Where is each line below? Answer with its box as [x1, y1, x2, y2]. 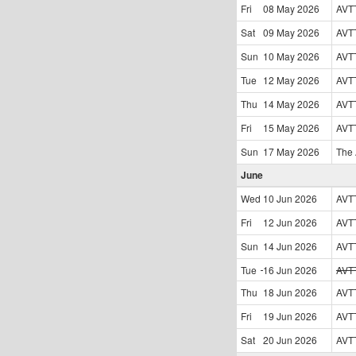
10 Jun [263, 192, 292, 205]
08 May [263, 2, 295, 15]
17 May [263, 145, 295, 158]
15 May [263, 121, 295, 134]
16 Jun [263, 263, 292, 277]
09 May [263, 25, 295, 39]
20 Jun [263, 333, 292, 346]
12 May [263, 73, 295, 87]
